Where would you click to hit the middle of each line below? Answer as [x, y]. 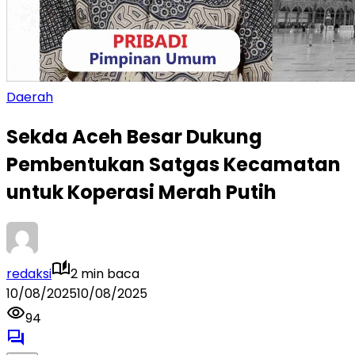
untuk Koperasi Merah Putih [141, 192]
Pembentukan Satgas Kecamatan [174, 164]
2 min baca [105, 273]
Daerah [30, 97]
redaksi [29, 273]
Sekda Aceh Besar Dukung [134, 136]
